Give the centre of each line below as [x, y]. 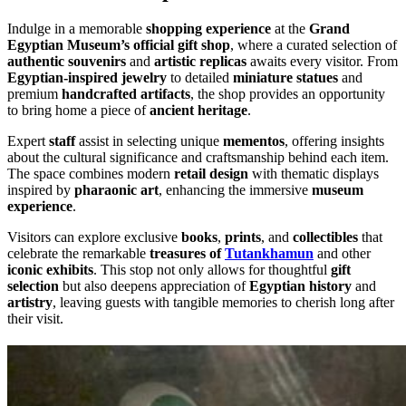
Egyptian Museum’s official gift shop [119, 44]
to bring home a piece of [78, 110]
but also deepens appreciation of [154, 285]
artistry [30, 302]
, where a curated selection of [314, 44]
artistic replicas [200, 61]
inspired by [41, 189]
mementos [254, 140]
